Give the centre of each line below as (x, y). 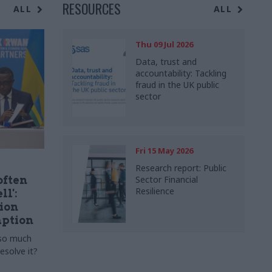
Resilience (155, 191)
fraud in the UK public (177, 85)
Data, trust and (166, 62)
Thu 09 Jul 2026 (164, 45)
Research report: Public (181, 168)
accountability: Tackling (181, 73)
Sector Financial (167, 180)
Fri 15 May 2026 (164, 151)
